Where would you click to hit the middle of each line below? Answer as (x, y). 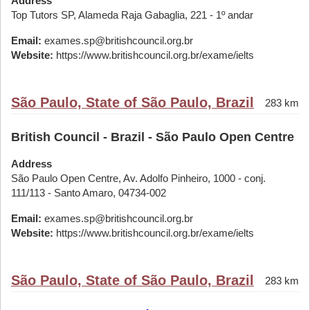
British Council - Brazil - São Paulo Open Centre (153, 137)
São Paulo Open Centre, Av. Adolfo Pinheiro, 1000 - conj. (138, 178)
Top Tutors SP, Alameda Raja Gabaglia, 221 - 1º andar (132, 15)
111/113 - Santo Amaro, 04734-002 (89, 193)
